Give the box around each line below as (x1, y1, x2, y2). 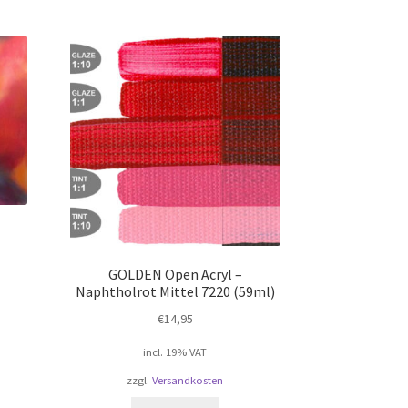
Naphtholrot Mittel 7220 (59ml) (75, 282, 275, 301)
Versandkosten (152, 373, 224, 388)
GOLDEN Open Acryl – (107, 265, 242, 284)
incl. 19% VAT (143, 345, 208, 360)
